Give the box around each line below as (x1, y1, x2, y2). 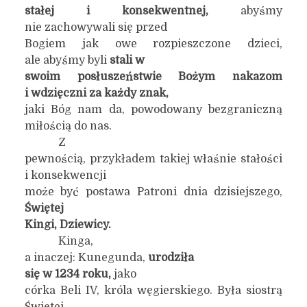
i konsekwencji (24, 169, 106, 182)
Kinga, (58, 235, 93, 247)
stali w (109, 54, 145, 66)
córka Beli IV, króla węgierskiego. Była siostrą (24, 284, 283, 297)
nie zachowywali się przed (24, 21, 167, 34)
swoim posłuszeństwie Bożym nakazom (24, 71, 283, 83)
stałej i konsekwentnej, (24, 5, 209, 17)
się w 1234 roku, (24, 268, 111, 280)
